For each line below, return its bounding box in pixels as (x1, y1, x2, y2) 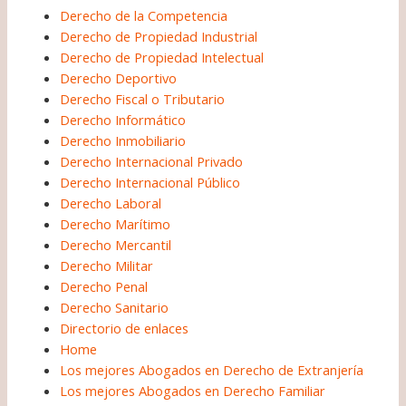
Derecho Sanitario (60, 297, 169, 316)
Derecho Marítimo (60, 214, 171, 233)
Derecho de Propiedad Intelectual (60, 47, 265, 66)
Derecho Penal (60, 276, 149, 295)
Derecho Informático (60, 110, 187, 129)
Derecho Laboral (60, 193, 162, 212)
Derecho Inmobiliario (60, 130, 187, 150)
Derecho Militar (60, 256, 154, 275)
